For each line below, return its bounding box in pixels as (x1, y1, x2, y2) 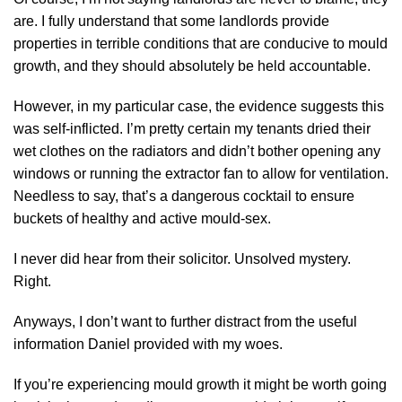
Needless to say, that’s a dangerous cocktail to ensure (13, 188, 354, 204)
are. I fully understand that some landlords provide (13, 13, 329, 29)
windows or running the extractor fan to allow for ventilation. (13, 165, 389, 181)
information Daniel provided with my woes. (13, 336, 283, 352)
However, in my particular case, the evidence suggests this (13, 98, 384, 114)
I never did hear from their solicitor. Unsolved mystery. (13, 250, 351, 267)
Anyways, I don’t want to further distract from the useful (13, 313, 357, 329)
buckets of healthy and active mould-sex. (13, 210, 271, 226)
